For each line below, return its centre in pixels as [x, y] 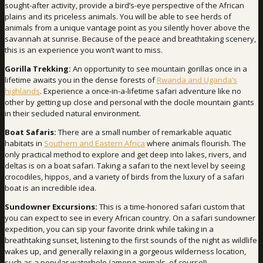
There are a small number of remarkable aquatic [144, 132]
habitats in [24, 144]
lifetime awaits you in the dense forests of [81, 80]
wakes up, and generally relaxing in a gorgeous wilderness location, [125, 252]
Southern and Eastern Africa [95, 144]
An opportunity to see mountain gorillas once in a [159, 69]
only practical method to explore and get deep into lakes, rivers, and [126, 155]
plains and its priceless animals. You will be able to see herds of [118, 17]
